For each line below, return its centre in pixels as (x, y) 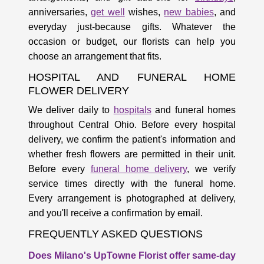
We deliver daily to (71, 110)
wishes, (144, 12)
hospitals (132, 110)
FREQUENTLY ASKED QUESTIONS (115, 234)
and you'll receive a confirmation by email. (115, 213)
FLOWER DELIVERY (79, 90)
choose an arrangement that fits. (95, 56)
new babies (189, 12)
